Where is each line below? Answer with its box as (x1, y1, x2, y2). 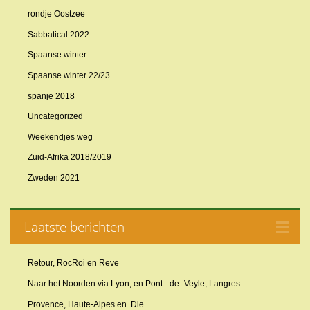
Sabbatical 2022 (27, 29, 89, 39)
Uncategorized (27, 111, 83, 122)
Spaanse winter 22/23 (27, 71, 110, 81)
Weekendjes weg (27, 131, 93, 142)
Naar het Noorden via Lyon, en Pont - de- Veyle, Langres (27, 279, 240, 289)
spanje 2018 (27, 91, 75, 101)
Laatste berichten (24, 217, 125, 237)
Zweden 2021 (27, 172, 80, 183)
